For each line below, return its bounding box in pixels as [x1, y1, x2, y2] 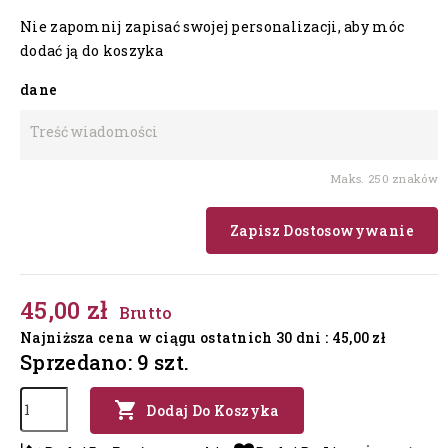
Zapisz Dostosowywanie [229, 220, 414, 240]
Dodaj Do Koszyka [146, 400, 280, 420]
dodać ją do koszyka [20, 40, 164, 60]
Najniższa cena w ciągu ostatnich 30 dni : [20, 327, 329, 347]
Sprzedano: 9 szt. [20, 348, 190, 375]
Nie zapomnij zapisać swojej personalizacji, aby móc [20, 16, 405, 36]
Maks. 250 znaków [330, 170, 438, 186]
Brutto [118, 301, 173, 323]
